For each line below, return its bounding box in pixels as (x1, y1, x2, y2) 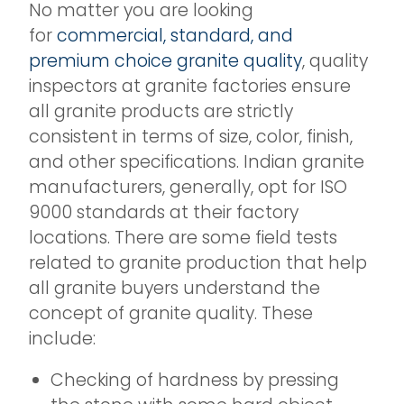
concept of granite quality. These (29, 301, 313, 326)
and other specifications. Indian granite (29, 150, 364, 175)
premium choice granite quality (29, 49, 302, 74)
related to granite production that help (29, 251, 367, 276)
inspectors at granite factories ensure (29, 74, 351, 99)
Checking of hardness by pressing (50, 368, 339, 393)
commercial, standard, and (57, 23, 293, 49)
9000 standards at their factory (29, 200, 298, 225)
